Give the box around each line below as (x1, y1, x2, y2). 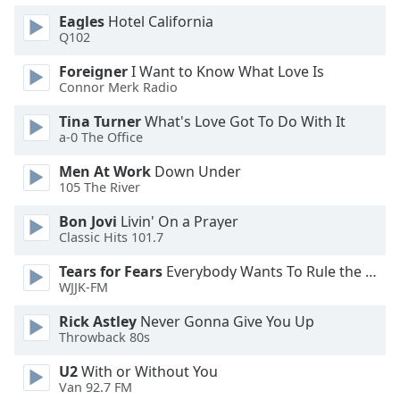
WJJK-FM (59, 279, 108, 296)
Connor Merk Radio (59, 79, 178, 96)
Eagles (59, 12, 104, 31)
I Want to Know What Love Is (128, 62, 324, 81)
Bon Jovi (59, 212, 117, 231)
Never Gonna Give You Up (137, 312, 314, 331)
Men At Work (59, 162, 151, 181)
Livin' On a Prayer (117, 212, 238, 231)
